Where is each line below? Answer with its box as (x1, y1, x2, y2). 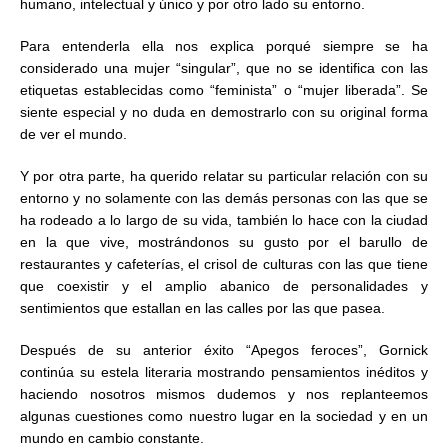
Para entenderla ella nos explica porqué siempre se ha (20, 38, 428, 54)
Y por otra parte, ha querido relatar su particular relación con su (20, 168, 428, 184)
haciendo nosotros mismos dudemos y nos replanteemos (20, 386, 428, 402)
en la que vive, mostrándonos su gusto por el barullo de (20, 234, 428, 250)
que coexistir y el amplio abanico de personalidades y (20, 278, 428, 294)
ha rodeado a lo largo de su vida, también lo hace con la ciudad (20, 212, 428, 228)
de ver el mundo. (20, 126, 127, 142)
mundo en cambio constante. (20, 430, 204, 446)
